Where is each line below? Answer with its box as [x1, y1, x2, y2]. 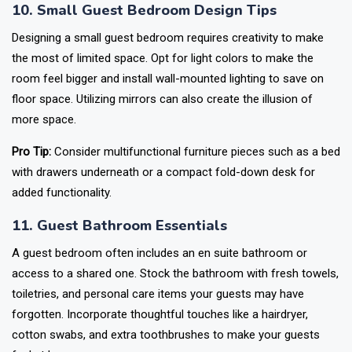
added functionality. [12, 185, 112, 200]
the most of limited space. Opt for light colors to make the [12, 51, 313, 65]
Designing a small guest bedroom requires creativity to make [12, 31, 324, 45]
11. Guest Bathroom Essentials [12, 216, 227, 235]
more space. [12, 112, 76, 126]
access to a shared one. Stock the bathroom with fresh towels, [12, 266, 339, 280]
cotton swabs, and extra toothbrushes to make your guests [12, 328, 320, 342]
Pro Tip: [12, 145, 51, 159]
